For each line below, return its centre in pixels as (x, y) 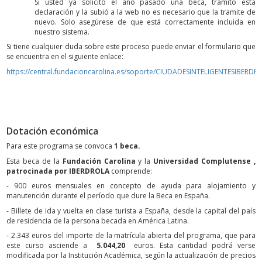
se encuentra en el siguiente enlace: (65, 57)
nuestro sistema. (62, 32)
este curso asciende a (51, 246)
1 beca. (127, 146)
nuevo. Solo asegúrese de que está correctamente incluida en (145, 22)
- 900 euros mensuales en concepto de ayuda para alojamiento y (131, 186)
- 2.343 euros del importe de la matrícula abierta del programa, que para (131, 236)
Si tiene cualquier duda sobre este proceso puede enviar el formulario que (131, 47)
